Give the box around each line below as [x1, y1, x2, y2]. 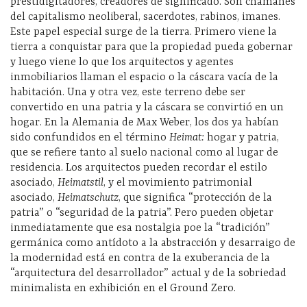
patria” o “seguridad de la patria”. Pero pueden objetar [10, 207, 273, 219]
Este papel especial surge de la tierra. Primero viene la [10, 26, 277, 38]
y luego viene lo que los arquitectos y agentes [10, 56, 234, 69]
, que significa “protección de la [119, 192, 272, 204]
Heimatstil [58, 177, 103, 189]
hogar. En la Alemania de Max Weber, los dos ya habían [10, 116, 279, 129]
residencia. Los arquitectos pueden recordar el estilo [10, 162, 267, 174]
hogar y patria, [204, 132, 279, 144]
